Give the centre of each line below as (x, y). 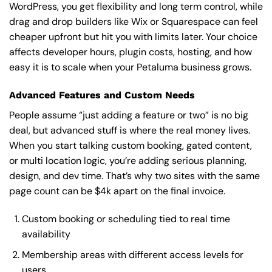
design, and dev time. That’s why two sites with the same (134, 176)
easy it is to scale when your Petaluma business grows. (130, 67)
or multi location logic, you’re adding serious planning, (128, 161)
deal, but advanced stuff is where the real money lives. (130, 131)
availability (46, 234)
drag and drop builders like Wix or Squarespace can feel (134, 22)
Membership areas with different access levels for (132, 255)
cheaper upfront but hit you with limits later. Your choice (133, 37)
